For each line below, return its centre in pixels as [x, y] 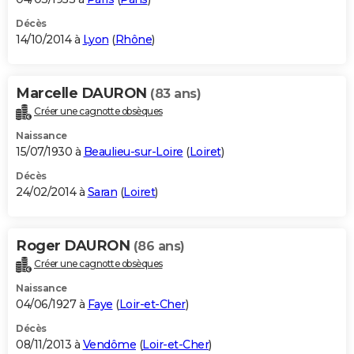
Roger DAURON [75, 245]
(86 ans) [159, 246]
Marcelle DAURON [83, 93]
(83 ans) [175, 93]
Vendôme [109, 344]
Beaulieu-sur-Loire [133, 151]
